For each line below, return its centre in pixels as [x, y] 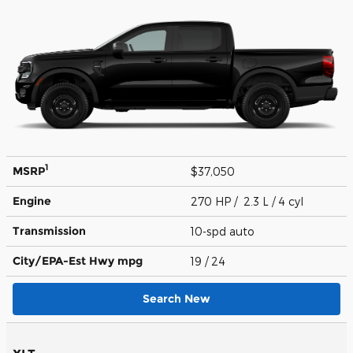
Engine [32, 201]
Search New [176, 298]
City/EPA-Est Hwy [65, 260]
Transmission [49, 230]
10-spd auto [224, 231]
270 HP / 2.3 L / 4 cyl [249, 201]
